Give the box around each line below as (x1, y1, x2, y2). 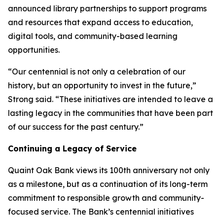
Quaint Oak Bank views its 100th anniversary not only (8, 165, 210, 175)
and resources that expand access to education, (8, 17, 193, 27)
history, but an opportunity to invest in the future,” (8, 80, 196, 90)
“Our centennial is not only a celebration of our (8, 67, 185, 76)
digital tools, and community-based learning (8, 31, 178, 41)
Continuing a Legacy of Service (8, 144, 137, 153)
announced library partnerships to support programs (8, 3, 207, 13)
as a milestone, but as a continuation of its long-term (8, 179, 208, 189)
